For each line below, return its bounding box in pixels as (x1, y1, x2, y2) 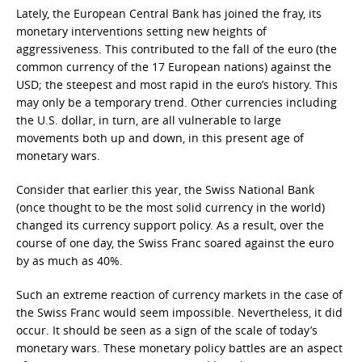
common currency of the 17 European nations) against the (16, 59, 331, 74)
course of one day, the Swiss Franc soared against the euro (16, 235, 334, 250)
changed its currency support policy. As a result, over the (16, 217, 324, 233)
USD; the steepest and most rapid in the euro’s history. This (16, 77, 338, 92)
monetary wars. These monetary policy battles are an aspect (16, 340, 343, 356)
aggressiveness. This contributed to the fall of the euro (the (16, 41, 337, 57)
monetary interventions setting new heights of (16, 23, 267, 39)
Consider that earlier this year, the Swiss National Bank (16, 182, 314, 197)
